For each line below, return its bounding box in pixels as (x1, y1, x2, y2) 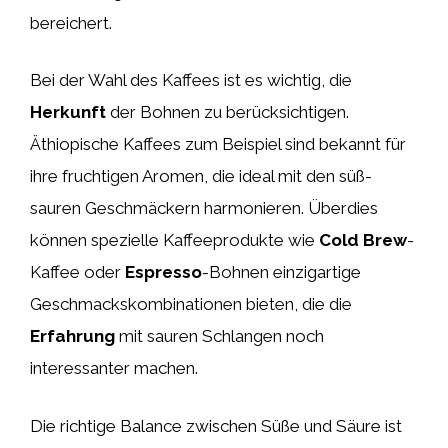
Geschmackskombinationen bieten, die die (30, 294, 352, 314)
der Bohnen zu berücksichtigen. (106, 102, 349, 122)
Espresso (125, 262, 202, 282)
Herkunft (30, 102, 106, 122)
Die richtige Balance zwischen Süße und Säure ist (30, 415, 402, 436)
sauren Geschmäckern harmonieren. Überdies (30, 198, 378, 218)
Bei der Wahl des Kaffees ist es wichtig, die (30, 70, 352, 90)
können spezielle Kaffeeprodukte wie (30, 230, 319, 250)
